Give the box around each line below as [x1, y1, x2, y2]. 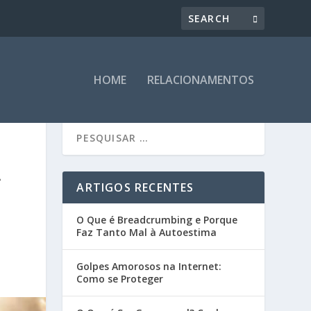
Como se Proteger [76, 271, 164, 285]
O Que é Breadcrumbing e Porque [76, 212, 238, 226]
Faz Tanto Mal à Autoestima [76, 225, 217, 239]
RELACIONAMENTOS [146, 72, 254, 87]
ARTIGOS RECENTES [76, 179, 194, 195]
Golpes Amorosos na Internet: [76, 259, 222, 273]
